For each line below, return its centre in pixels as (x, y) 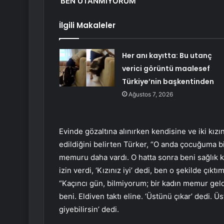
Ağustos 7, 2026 (150, 94)
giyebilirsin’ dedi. (89, 209)
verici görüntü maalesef (166, 69)
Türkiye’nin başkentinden (168, 82)
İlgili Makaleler (87, 25)
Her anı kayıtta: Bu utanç (167, 56)
